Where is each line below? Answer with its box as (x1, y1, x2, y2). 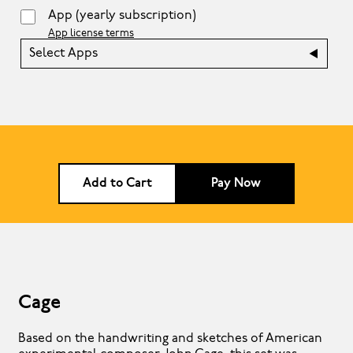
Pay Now (210, 176, 261, 190)
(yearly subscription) (76, 9, 196, 22)
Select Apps (29, 46, 98, 60)
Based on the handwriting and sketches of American (17, 332, 322, 345)
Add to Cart (83, 176, 152, 190)
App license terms (48, 28, 134, 39)
